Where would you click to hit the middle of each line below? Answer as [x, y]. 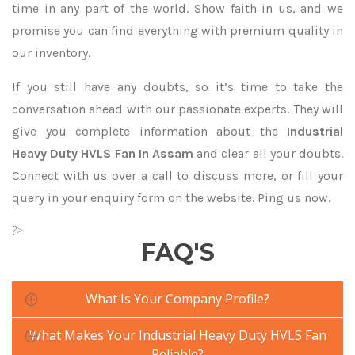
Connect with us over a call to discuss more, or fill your [177, 176]
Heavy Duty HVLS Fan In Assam [103, 153]
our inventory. [51, 53]
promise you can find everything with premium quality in [177, 31]
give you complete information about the [149, 131]
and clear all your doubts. [268, 153]
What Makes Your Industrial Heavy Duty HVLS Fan [177, 335]
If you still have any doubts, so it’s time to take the [177, 87]
